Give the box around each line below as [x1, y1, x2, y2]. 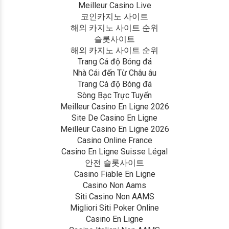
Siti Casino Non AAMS [75, 192, 154, 201]
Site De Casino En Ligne [72, 113, 157, 123]
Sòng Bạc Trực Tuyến [77, 90, 152, 100]
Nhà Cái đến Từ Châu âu [73, 68, 156, 78]
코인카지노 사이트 [81, 12, 148, 21]
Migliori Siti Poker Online [70, 203, 159, 213]
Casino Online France [77, 135, 152, 145]
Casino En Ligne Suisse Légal [61, 147, 168, 156]
